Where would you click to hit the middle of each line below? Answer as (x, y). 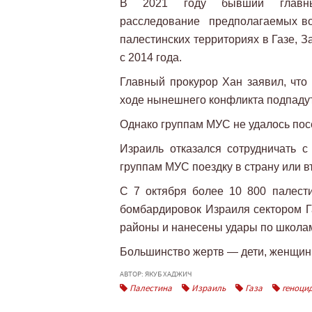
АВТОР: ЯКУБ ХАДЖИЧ (156, 274)
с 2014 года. (155, 57)
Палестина (150, 288)
